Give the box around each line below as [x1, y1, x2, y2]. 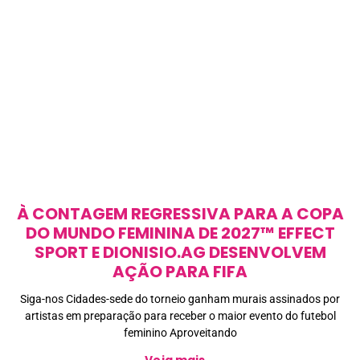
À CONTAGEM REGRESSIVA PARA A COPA [16, 202, 344, 226]
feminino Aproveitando [123, 326, 237, 340]
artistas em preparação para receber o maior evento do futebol [24, 309, 336, 323]
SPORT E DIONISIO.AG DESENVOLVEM [34, 241, 326, 264]
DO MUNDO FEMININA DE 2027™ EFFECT [25, 222, 335, 245]
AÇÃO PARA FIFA [112, 260, 247, 284]
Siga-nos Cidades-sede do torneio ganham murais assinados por [20, 292, 340, 306]
